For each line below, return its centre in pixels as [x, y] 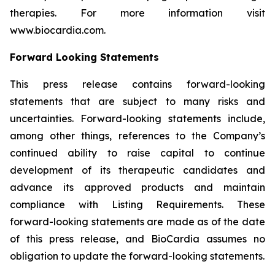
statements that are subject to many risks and [137, 101]
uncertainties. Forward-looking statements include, [137, 118]
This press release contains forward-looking [137, 84]
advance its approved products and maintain [137, 187]
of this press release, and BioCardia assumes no [137, 239]
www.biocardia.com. [58, 30]
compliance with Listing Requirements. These [137, 204]
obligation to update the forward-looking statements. [137, 256]
